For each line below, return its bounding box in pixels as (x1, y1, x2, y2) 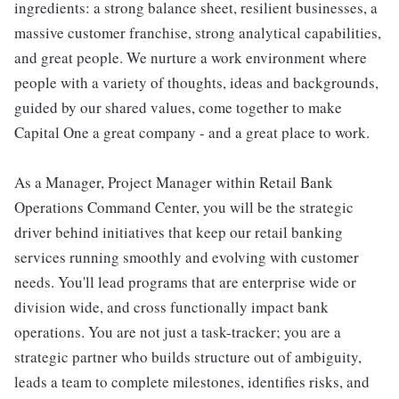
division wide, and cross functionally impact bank (14, 297, 329, 317)
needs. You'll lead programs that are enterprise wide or (14, 272, 356, 292)
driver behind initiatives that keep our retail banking (14, 222, 343, 242)
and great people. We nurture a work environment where (14, 47, 367, 68)
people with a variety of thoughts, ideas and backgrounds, (14, 72, 379, 93)
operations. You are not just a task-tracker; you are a (14, 322, 341, 342)
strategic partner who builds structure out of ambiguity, (14, 346, 362, 367)
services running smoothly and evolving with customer (14, 247, 359, 267)
